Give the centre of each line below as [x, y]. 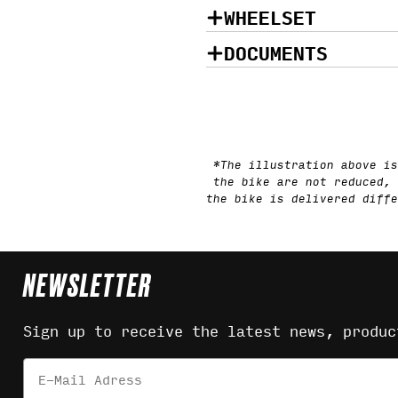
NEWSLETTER [88, 287]
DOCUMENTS [276, 52]
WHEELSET [270, 17]
